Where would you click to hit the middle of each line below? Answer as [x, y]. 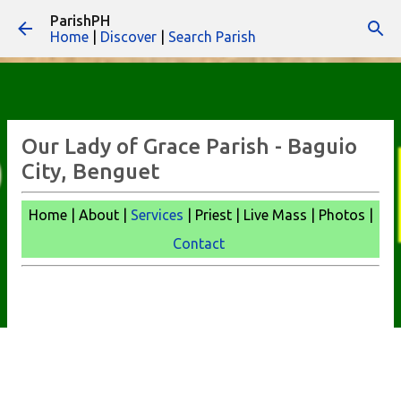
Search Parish [212, 37]
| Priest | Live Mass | [251, 215]
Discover [128, 37]
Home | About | [79, 215]
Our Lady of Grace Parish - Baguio [189, 146]
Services [157, 215]
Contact [199, 243]
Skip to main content [200, 22]
